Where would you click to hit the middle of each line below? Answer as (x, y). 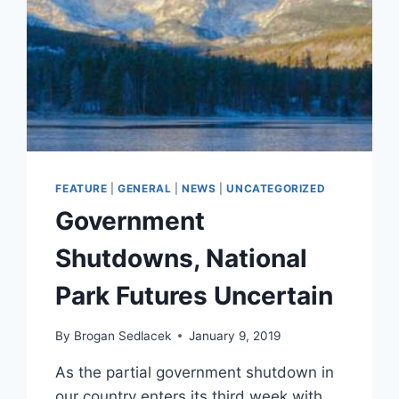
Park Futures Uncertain (195, 296)
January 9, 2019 (234, 335)
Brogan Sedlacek (122, 335)
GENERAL (145, 189)
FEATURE (81, 189)
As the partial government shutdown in (195, 372)
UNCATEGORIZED (276, 189)
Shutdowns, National (182, 259)
